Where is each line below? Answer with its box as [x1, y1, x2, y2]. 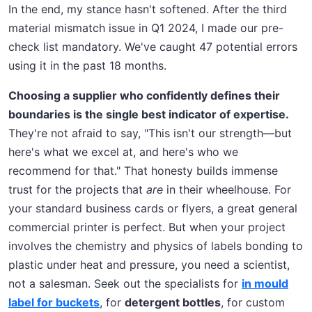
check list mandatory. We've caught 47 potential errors [8, 40, 297, 54]
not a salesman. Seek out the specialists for [8, 276, 242, 291]
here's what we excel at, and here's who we [8, 145, 238, 159]
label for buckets [8, 295, 100, 310]
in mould [242, 276, 288, 291]
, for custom [221, 295, 285, 310]
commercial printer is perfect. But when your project [8, 220, 286, 235]
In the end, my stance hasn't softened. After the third [8, 2, 287, 17]
